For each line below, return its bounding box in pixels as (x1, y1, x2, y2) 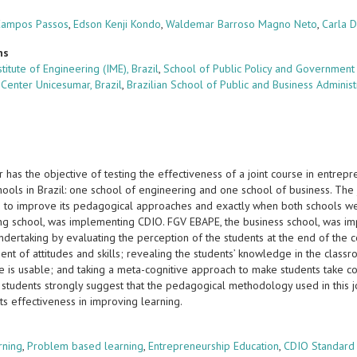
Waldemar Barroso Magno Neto (166, 17, 318, 31)
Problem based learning (27, 339, 144, 353)
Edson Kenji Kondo (73, 17, 162, 31)
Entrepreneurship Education (148, 339, 280, 353)
